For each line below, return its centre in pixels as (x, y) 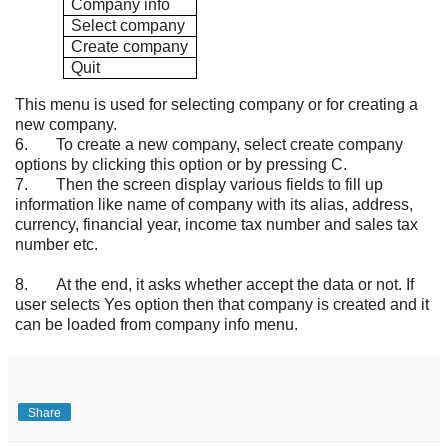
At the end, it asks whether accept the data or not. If (221, 284)
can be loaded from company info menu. (156, 324)
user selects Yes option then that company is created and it (222, 304)
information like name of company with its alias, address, (214, 204)
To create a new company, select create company (215, 144)
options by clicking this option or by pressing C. (181, 164)
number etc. (56, 244)
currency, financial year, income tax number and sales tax (216, 224)
